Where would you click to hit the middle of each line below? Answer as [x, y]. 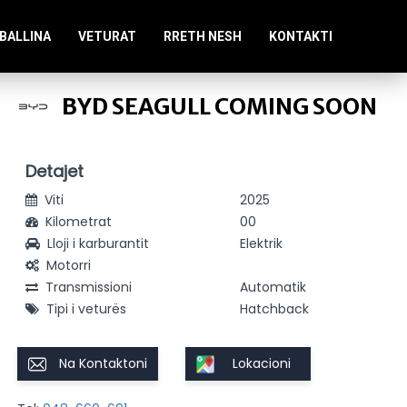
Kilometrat [79, 222]
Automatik [273, 287]
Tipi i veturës [87, 309]
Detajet [55, 171]
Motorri [69, 265]
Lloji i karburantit [99, 243]
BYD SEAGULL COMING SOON [218, 107]
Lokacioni [262, 363]
